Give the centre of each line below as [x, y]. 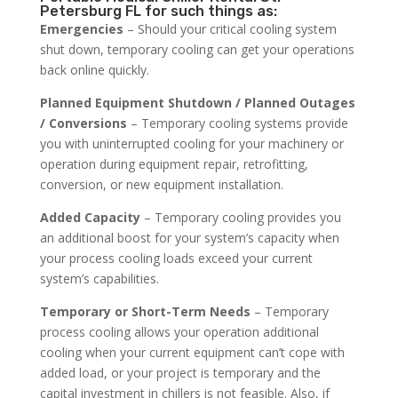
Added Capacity [90, 218]
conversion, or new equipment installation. [161, 185]
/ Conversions [83, 123]
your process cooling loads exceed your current [176, 259]
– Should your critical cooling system [230, 29]
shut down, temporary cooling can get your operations [197, 50]
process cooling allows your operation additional [179, 332]
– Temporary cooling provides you [240, 218]
